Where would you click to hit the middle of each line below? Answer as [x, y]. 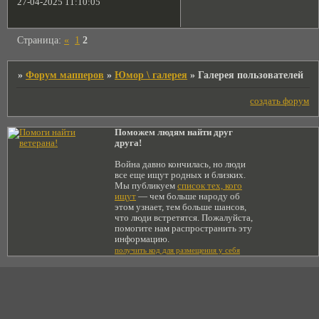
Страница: [41, 40]
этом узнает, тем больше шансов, [181, 208]
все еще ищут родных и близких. [180, 176]
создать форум [280, 101]
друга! [128, 143]
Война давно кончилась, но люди [180, 165]
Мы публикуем [146, 186]
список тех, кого [210, 186]
